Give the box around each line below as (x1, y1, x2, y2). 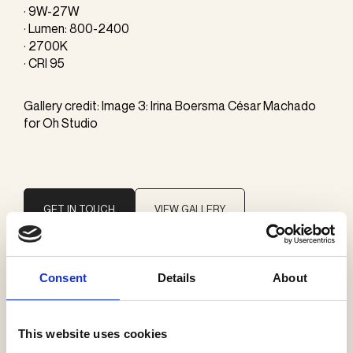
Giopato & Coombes (24, 299, 165, 320)
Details (157, 270, 196, 284)
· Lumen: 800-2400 (24, 20, 129, 36)
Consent (39, 270, 87, 284)
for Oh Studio (24, 114, 98, 131)
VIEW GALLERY (154, 202, 225, 215)
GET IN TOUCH (43, 202, 115, 215)
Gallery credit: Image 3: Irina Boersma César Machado (24, 97, 316, 113)
